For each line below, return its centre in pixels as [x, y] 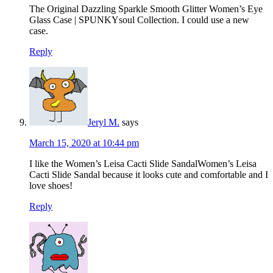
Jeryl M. [104, 122]
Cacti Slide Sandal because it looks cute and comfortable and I [149, 175]
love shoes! [51, 186]
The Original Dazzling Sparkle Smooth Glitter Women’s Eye [146, 9]
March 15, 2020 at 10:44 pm [84, 143]
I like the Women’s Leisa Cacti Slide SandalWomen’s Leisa [143, 164]
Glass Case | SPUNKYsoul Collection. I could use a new [139, 20]
